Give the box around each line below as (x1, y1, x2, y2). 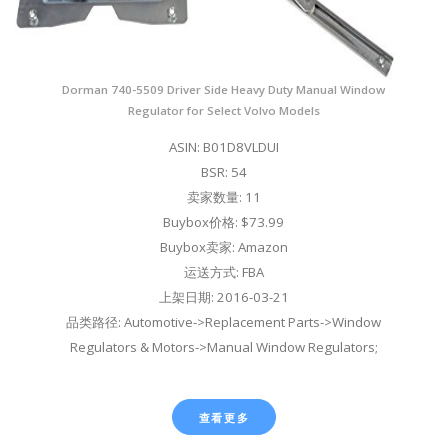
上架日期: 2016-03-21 (158, 287, 289, 306)
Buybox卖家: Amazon (159, 237, 288, 256)
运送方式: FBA (183, 262, 264, 281)
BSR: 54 (200, 162, 247, 181)
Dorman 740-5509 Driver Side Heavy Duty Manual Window (62, 81, 386, 97)
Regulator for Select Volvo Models (127, 102, 320, 118)
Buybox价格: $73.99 (163, 212, 285, 231)
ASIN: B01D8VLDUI (168, 137, 279, 156)
